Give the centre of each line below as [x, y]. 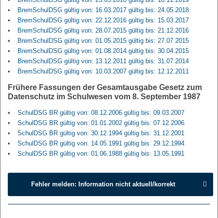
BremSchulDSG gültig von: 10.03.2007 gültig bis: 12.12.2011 [103, 71]
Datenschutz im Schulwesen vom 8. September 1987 [104, 97]
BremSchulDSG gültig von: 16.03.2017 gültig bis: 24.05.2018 [103, 10]
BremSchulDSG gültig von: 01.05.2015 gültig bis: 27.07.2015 [103, 41]
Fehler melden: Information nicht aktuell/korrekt [103, 184]
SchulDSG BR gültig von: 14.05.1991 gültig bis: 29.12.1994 [101, 143]
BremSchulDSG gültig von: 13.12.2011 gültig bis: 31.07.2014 [103, 61]
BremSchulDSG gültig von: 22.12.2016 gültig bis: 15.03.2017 [103, 20]
